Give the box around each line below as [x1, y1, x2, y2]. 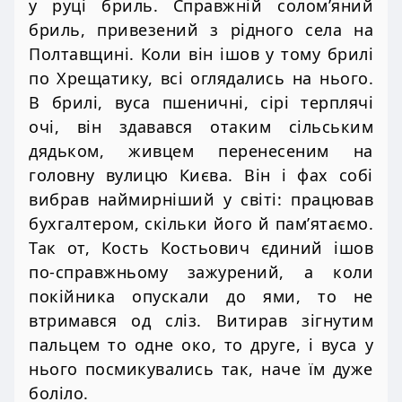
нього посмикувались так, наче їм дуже [29, 358, 373, 380]
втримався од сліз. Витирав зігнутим [29, 310, 373, 332]
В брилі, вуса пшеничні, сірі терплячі [29, 92, 373, 114]
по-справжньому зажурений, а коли [29, 261, 373, 284]
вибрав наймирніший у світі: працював [29, 188, 373, 211]
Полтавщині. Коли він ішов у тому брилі [29, 43, 373, 66]
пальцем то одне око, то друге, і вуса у [29, 334, 373, 356]
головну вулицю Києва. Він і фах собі [29, 164, 373, 187]
